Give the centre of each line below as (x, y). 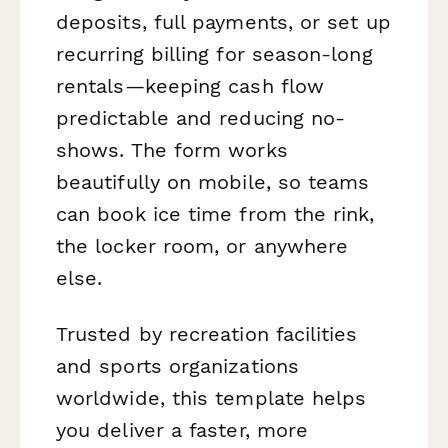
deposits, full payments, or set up (223, 22)
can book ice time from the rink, (215, 214)
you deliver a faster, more (182, 429)
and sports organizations (177, 365)
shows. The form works (172, 150)
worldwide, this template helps (211, 397)
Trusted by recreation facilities (207, 333)
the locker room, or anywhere (202, 246)
